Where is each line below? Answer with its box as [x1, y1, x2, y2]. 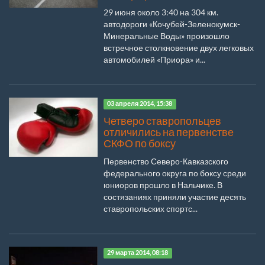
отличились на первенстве [104, 125, 234, 138]
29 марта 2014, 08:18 [107, 249, 169, 257]
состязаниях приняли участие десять [104, 191, 246, 202]
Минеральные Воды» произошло [104, 30, 230, 41]
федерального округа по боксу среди [104, 167, 246, 178]
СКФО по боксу [104, 137, 176, 150]
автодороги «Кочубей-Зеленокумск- [104, 18, 240, 29]
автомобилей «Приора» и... [104, 54, 205, 64]
